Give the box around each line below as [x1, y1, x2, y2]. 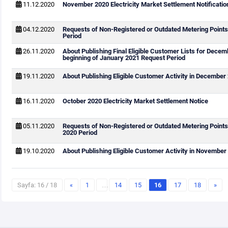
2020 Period [62, 129, 97, 136]
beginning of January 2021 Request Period [62, 54, 185, 62]
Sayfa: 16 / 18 [17, 181, 57, 189]
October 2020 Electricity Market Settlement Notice [62, 97, 208, 105]
